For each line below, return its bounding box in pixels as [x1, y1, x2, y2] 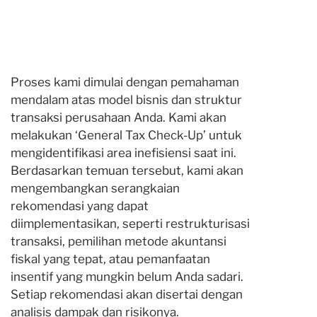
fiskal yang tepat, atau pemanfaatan [11, 252, 210, 266]
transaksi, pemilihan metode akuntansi [11, 234, 226, 248]
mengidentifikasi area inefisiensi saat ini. [11, 146, 236, 160]
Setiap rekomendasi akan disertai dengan [11, 287, 243, 301]
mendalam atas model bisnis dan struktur [11, 93, 242, 107]
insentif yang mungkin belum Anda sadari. [11, 270, 243, 284]
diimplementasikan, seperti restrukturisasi [11, 217, 250, 231]
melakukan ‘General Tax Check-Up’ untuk [11, 128, 242, 142]
